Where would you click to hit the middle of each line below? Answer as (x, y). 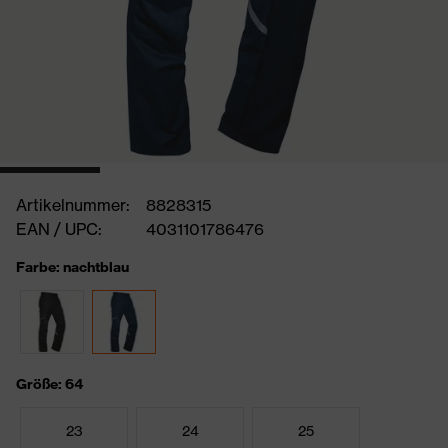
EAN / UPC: (59, 229)
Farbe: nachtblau (72, 267)
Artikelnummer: (73, 205)
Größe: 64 (49, 384)
